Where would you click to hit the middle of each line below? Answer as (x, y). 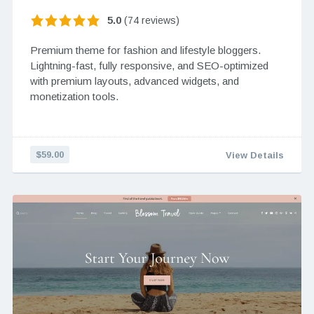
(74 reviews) (150, 21)
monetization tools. (74, 96)
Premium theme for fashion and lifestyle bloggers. (145, 50)
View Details (255, 155)
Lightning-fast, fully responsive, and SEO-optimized (149, 65)
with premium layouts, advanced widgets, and (134, 81)
